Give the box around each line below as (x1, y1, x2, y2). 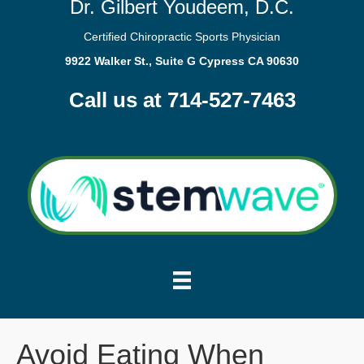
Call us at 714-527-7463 (68, 88, 296, 112)
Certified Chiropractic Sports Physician (84, 30, 280, 43)
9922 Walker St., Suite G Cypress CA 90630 (65, 54, 299, 67)
